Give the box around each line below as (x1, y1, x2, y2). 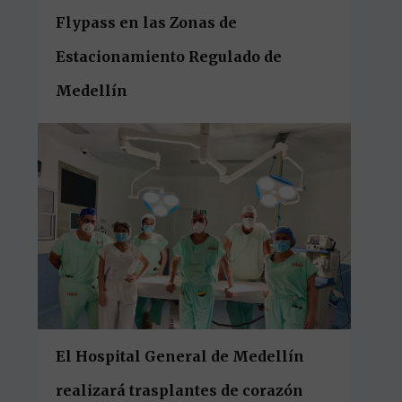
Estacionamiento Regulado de (56, 48, 283, 66)
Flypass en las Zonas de (56, 13, 238, 32)
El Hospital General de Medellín (56, 347, 305, 366)
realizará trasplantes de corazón (56, 381, 304, 400)
